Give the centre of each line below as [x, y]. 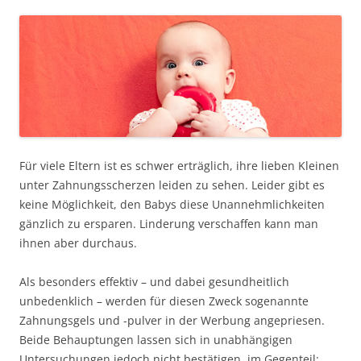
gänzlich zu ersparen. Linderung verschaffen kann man [169, 224]
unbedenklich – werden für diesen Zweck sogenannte [164, 301]
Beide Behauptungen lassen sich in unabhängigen [156, 340]
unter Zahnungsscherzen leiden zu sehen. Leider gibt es [172, 185]
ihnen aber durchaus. [78, 243]
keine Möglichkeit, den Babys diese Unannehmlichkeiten [172, 205]
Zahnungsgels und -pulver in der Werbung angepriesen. [172, 321]
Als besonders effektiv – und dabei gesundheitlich [154, 282]
